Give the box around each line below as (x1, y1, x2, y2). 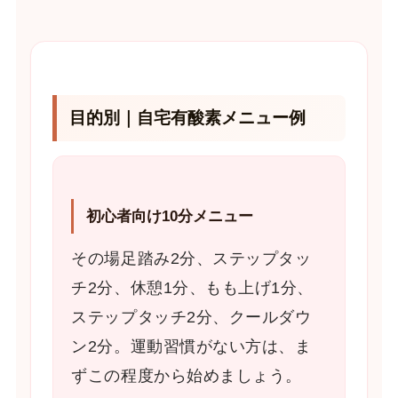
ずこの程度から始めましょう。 (71, 366, 302, 385)
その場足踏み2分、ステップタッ (71, 249, 312, 267)
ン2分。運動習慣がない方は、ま (71, 337, 312, 355)
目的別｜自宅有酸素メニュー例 (69, 107, 306, 127)
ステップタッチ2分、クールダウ (71, 307, 312, 326)
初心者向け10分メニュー (86, 206, 254, 225)
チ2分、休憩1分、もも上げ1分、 (71, 278, 314, 297)
